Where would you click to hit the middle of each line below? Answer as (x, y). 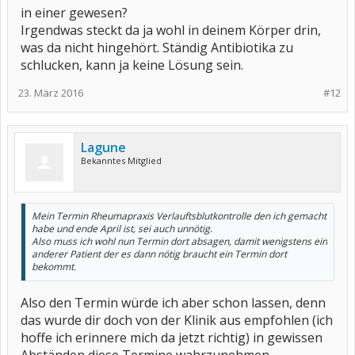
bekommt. (54, 267)
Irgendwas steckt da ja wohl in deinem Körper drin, (171, 30)
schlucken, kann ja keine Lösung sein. (132, 65)
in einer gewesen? (74, 13)
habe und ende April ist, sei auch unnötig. (122, 229)
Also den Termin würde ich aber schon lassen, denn (173, 303)
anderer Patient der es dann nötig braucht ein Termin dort (159, 254)
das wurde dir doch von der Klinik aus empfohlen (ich (177, 320)
